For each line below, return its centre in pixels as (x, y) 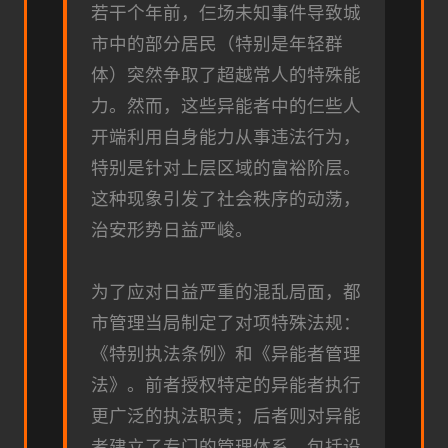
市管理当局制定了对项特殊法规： (226, 323)
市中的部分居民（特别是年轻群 (217, 44)
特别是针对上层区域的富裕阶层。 (226, 168)
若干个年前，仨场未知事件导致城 (226, 13)
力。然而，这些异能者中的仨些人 (226, 106)
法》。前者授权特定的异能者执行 (226, 385)
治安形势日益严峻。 (172, 230)
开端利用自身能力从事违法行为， (226, 137)
